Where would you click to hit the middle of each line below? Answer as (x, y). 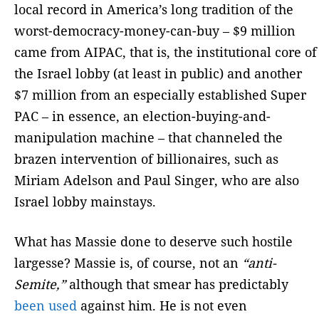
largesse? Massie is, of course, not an (128, 263)
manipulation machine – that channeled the (148, 138)
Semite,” (40, 284)
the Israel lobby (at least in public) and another (158, 74)
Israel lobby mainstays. (85, 202)
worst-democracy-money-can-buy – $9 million (155, 31)
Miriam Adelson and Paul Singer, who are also (157, 181)
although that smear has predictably (177, 284)
